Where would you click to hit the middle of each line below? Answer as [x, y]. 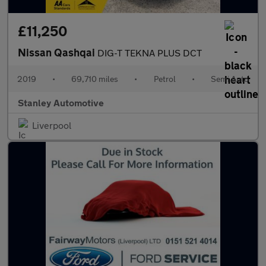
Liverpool [52, 125]
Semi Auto [229, 79]
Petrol [164, 79]
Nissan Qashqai [58, 52]
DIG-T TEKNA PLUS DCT [150, 53]
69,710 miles [95, 79]
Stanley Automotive [61, 102]
